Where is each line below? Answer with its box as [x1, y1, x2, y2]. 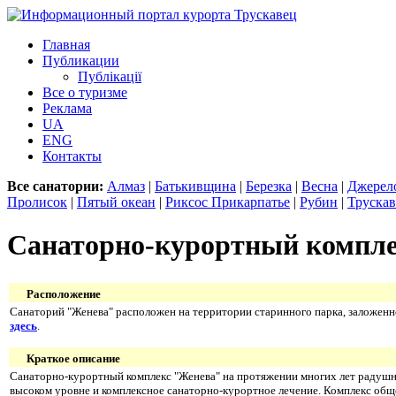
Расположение [24, 286, 101, 301]
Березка [246, 179, 292, 194]
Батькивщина [155, 179, 236, 194]
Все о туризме [42, 85, 127, 100]
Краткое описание [27, 351, 120, 365]
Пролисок [7, 194, 67, 209]
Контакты [42, 148, 102, 164]
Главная [42, 37, 90, 52]
